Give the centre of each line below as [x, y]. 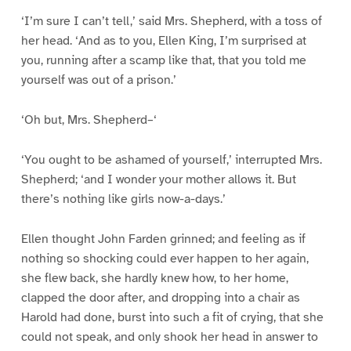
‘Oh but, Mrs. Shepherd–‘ [89, 120]
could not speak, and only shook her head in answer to [169, 337]
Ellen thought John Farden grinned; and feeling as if [163, 239]
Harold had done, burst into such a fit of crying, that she [172, 317]
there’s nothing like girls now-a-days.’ [123, 199]
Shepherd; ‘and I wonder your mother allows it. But [158, 179]
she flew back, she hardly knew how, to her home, [154, 278]
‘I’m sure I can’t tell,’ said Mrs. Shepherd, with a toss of [171, 22]
